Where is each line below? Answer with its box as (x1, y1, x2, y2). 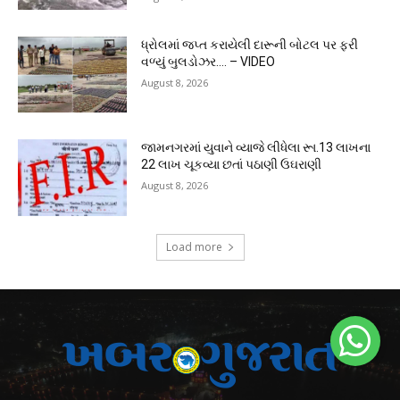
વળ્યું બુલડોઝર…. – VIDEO (141, 54, 276, 69)
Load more (165, 239, 222, 255)
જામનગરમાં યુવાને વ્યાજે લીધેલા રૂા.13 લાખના (141, 140, 371, 155)
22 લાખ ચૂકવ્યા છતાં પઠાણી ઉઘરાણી (141, 157, 322, 172)
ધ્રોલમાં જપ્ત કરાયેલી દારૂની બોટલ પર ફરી (141, 37, 359, 52)
